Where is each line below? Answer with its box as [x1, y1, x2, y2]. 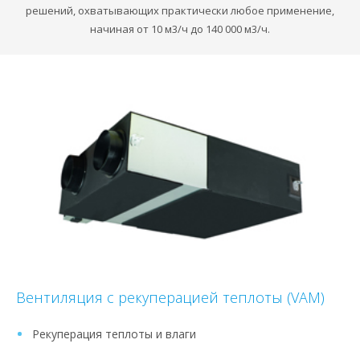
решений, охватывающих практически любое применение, [26, 2, 334, 18]
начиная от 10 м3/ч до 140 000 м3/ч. [90, 21, 270, 36]
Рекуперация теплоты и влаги [32, 326, 196, 342]
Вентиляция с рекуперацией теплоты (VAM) [16, 288, 325, 308]
